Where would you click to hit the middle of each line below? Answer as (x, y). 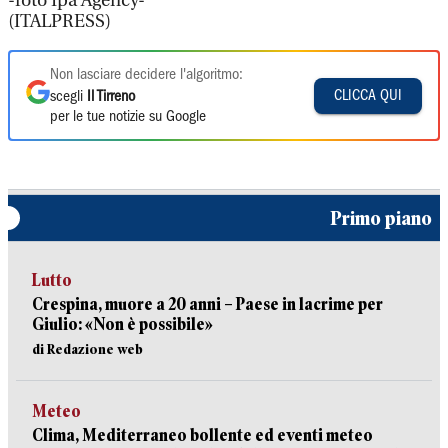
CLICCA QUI (368, 95)
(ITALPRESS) (59, 21)
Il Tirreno (111, 97)
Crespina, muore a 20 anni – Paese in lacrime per (207, 304)
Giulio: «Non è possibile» (122, 324)
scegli (68, 97)
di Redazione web (87, 349)
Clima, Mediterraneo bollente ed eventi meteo (202, 435)
